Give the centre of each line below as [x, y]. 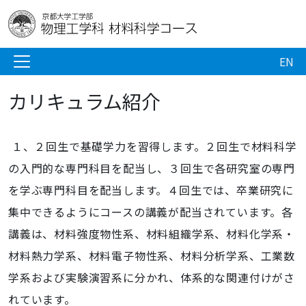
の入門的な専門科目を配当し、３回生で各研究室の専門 [152, 168]
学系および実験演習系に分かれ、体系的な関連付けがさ [152, 277]
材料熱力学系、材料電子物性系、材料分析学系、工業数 [152, 255]
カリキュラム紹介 [84, 101]
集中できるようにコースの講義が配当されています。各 [151, 212]
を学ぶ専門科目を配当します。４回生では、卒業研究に [151, 190]
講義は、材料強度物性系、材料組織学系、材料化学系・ [152, 234]
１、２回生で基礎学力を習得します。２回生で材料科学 [153, 146]
